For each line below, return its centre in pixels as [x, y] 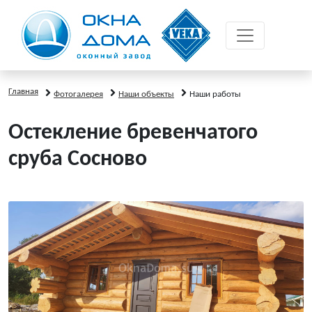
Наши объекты [146, 94]
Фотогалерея [78, 94]
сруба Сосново [78, 159]
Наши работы [215, 94]
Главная [23, 92]
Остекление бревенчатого [133, 133]
